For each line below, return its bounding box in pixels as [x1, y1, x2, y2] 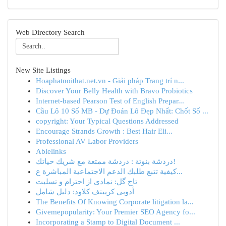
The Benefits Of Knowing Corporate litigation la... [36, 198, 194, 206]
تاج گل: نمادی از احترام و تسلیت [36, 178, 137, 186]
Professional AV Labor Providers [36, 137, 138, 145]
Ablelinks [36, 147, 66, 155]
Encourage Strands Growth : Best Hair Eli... [36, 127, 173, 135]
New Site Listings [16, 66, 71, 74]
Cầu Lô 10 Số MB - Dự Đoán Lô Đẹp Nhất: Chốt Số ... [36, 107, 208, 115]
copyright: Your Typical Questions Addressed [36, 117, 179, 125]
